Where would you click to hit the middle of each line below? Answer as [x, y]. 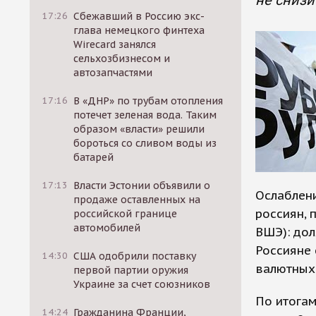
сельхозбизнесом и [122, 59]
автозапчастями [113, 73]
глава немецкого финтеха [139, 30]
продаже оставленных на [137, 200]
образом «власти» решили [139, 129]
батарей [94, 157]
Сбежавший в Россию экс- [139, 16]
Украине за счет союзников [142, 284]
